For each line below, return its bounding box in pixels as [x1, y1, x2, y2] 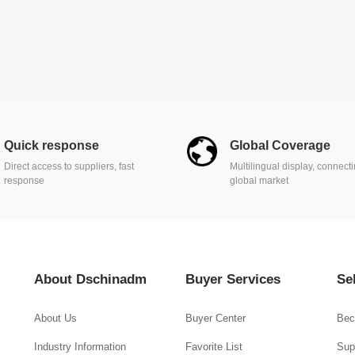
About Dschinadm [34, 272, 147, 288]
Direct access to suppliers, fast [4, 160, 134, 172]
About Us [34, 311, 77, 324]
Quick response [4, 138, 99, 152]
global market [230, 174, 288, 186]
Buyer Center [185, 311, 246, 324]
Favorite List [185, 340, 242, 353]
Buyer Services [185, 272, 281, 288]
